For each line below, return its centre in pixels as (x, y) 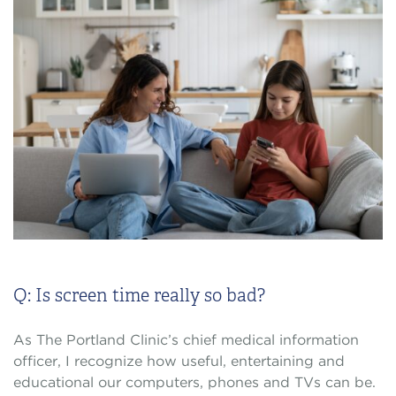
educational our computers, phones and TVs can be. (194, 382)
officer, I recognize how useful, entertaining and (179, 361)
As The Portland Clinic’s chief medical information (186, 339)
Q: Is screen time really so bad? (139, 295)
